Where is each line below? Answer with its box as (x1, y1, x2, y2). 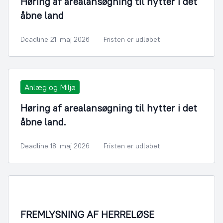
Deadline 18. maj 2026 (20, 141, 90, 150)
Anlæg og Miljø (24, 82, 76, 92)
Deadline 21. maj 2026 (20, 35, 90, 44)
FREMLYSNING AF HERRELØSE (20, 208, 154, 221)
